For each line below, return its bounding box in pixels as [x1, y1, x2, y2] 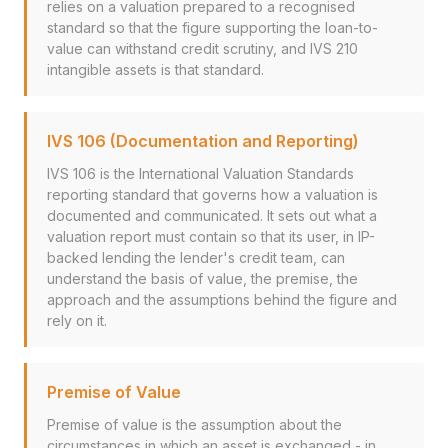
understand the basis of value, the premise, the [47, 270, 358, 287]
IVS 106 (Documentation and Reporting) [47, 131, 359, 151]
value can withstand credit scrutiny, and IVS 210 [47, 40, 358, 57]
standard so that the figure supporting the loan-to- [47, 19, 378, 36]
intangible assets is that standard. [47, 61, 264, 78]
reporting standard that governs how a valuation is [47, 186, 378, 203]
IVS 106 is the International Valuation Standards [47, 165, 354, 182]
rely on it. [47, 312, 107, 329]
